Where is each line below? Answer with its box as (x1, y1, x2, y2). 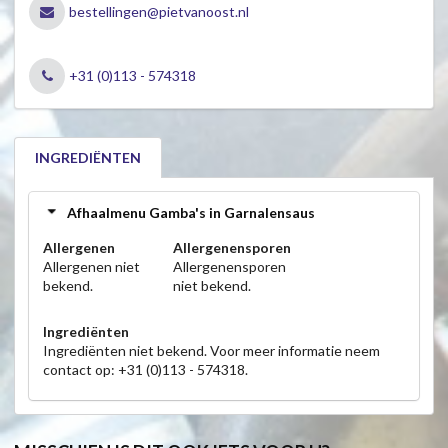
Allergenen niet (43, 258, 140, 276)
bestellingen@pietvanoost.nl (68, 3, 249, 21)
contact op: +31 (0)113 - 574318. (43, 361, 248, 379)
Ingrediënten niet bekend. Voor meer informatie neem (43, 342, 380, 360)
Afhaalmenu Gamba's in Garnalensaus (67, 203, 315, 221)
